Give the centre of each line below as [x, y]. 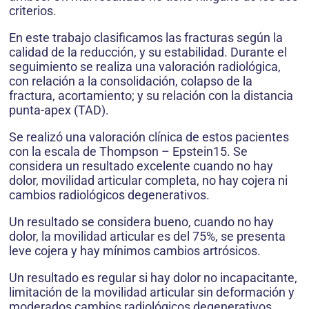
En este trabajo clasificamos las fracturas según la [146, 38]
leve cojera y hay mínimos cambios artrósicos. [135, 251]
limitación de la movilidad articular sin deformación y [152, 292]
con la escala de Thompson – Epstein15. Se [128, 152]
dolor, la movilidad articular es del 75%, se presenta [147, 237]
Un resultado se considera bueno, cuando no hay [141, 222]
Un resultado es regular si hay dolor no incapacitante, [153, 278]
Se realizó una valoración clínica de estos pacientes [149, 137]
